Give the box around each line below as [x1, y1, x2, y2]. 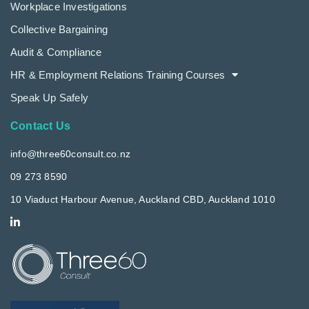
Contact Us [10, 119, 70, 132]
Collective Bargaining [10, 23, 108, 35]
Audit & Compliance [10, 46, 102, 58]
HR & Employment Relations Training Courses [10, 68, 226, 81]
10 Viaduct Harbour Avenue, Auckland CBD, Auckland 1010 [10, 193, 275, 205]
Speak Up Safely [10, 91, 88, 103]
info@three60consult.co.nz [10, 148, 130, 159]
